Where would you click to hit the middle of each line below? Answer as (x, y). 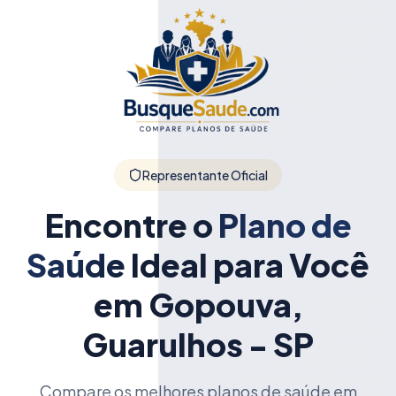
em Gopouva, (198, 304)
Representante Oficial (205, 175)
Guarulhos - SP (198, 344)
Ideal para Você (250, 264)
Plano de (285, 225)
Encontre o (129, 225)
